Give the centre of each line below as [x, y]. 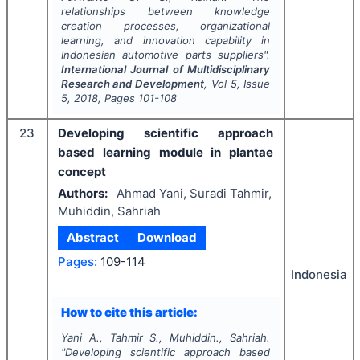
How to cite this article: [129, 312]
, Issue [254, 84]
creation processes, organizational [166, 26]
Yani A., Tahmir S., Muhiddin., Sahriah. [166, 337]
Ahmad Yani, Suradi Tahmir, [194, 193]
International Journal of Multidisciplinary [166, 69]
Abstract [93, 237]
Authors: [83, 193]
